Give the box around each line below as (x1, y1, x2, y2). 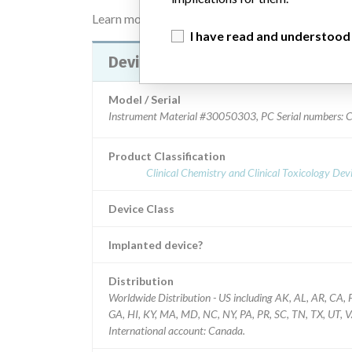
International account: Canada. (108, 324, 245, 337)
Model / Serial (108, 93, 181, 106)
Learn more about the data (92, 11, 236, 26)
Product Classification (108, 149, 225, 163)
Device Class (108, 202, 174, 215)
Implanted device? (108, 238, 203, 251)
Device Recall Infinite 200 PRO (208, 53, 323, 71)
